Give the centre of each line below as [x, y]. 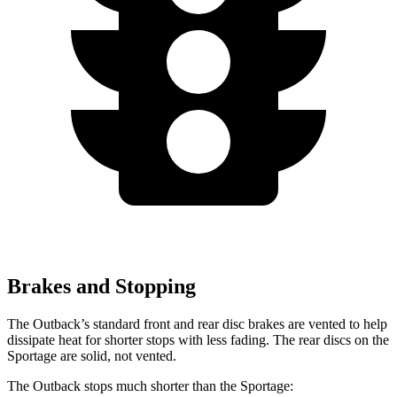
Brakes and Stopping [101, 286]
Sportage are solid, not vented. [92, 355]
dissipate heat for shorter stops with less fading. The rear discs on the [198, 339]
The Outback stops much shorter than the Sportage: [150, 385]
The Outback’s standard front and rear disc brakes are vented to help [197, 323]
